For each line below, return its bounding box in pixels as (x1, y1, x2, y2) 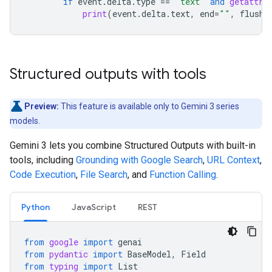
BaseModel (127, 248, 171, 260)
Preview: (24, 101, 59, 111)
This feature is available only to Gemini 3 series (59, 101, 239, 111)
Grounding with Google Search (76, 154, 203, 166)
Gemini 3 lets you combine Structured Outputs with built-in (10, 140, 256, 151)
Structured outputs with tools (10, 65, 206, 83)
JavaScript (72, 202, 116, 212)
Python (21, 202, 50, 212)
